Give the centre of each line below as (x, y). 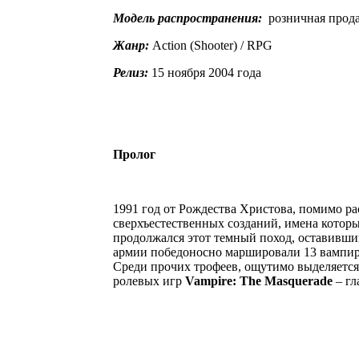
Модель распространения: (188, 18)
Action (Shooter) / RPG (211, 45)
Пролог (134, 154)
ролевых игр (149, 280)
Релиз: (131, 72)
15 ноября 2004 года (205, 72)
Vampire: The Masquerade (259, 280)
